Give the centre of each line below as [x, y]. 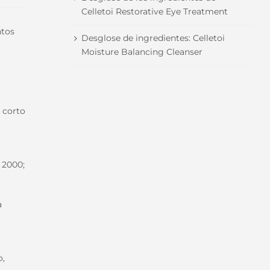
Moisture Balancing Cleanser [142, 52]
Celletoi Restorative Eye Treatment [154, 11]
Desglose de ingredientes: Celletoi [153, 38]
